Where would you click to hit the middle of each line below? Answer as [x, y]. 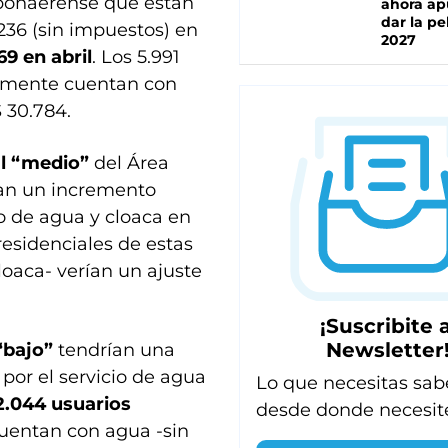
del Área [129, 163]
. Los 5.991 [136, 57]
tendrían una [114, 350]
